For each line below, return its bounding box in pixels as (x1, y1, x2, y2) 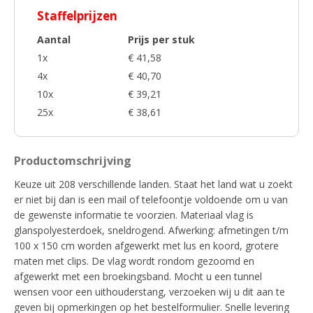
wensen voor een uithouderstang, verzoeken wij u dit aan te (14, 285, 285, 298)
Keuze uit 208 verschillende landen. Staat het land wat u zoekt (14, 177, 293, 191)
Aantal (37, 33, 71, 46)
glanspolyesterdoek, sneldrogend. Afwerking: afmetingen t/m (14, 224, 289, 237)
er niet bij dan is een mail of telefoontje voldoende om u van (14, 193, 288, 206)
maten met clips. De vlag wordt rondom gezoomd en (14, 254, 254, 268)
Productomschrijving (14, 153, 131, 168)
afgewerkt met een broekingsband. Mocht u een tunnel (14, 270, 262, 283)
